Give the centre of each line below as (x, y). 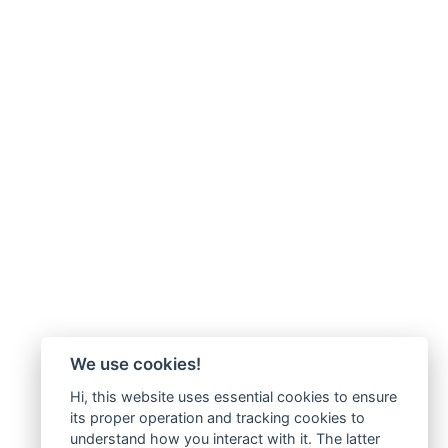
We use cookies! (135, 364)
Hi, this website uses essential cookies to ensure (233, 396)
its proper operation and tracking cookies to (217, 417)
